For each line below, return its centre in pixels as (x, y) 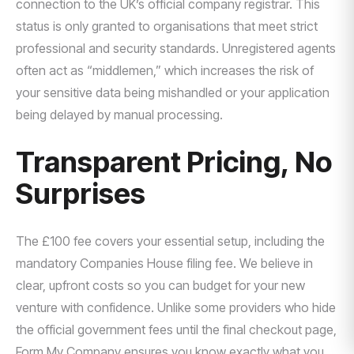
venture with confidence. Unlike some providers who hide (176, 307)
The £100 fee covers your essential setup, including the (170, 241)
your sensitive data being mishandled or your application (173, 92)
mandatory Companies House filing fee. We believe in (164, 263)
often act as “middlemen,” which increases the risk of (165, 70)
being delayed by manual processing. (119, 115)
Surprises (81, 194)
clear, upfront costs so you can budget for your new (160, 285)
